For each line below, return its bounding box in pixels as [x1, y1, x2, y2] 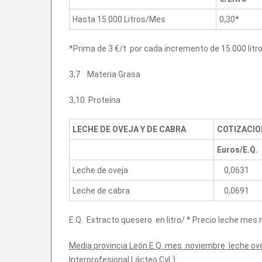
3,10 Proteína [69, 95, 120, 105]
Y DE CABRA [140, 124, 186, 134]
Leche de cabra [73, 185, 130, 195]
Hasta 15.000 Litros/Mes [73, 14, 166, 24]
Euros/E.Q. [217, 144, 258, 154]
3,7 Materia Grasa [69, 69, 140, 79]
